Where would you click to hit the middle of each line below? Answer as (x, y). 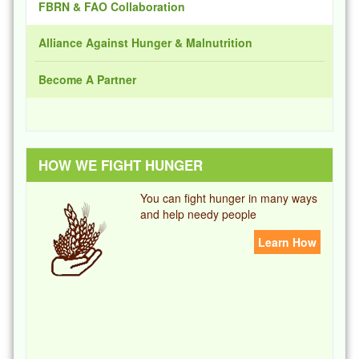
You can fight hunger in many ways (229, 198)
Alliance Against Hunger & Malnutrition (146, 42)
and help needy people (199, 214)
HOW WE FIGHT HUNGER (121, 165)
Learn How (287, 242)
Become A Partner (88, 79)
